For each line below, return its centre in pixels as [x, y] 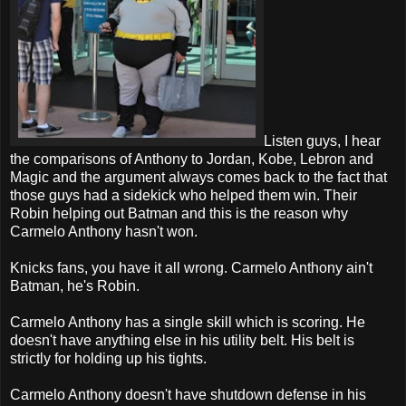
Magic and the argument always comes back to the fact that [198, 177]
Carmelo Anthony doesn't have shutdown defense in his [188, 394]
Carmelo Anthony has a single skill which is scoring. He [188, 322]
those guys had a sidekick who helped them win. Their [184, 195]
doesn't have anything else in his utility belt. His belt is [182, 340]
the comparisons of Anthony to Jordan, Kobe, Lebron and [192, 159]
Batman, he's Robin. [75, 285]
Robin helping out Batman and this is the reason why [179, 213]
